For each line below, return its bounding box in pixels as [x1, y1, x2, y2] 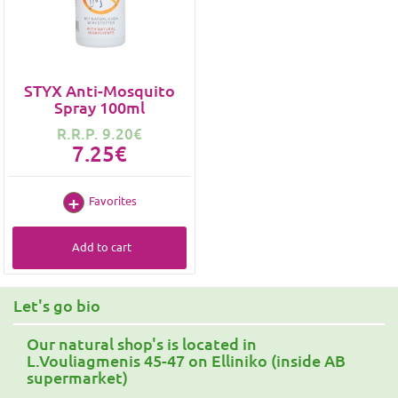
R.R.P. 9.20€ [57, 123, 142, 144]
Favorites [88, 193, 137, 208]
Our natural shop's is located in [27, 333, 257, 354]
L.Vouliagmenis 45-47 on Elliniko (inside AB [27, 350, 346, 370]
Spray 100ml [54, 97, 145, 117]
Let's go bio [13, 295, 100, 315]
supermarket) [27, 367, 128, 387]
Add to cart [72, 239, 131, 254]
